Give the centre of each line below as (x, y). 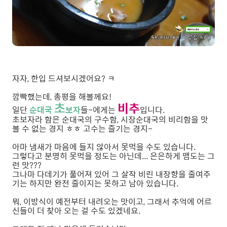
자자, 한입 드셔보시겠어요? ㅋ (64, 79)
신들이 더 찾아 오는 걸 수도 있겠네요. (76, 211)
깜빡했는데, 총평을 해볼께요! (62, 97)
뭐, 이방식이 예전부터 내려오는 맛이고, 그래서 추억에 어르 (112, 202)
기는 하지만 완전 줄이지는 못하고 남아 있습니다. (95, 183)
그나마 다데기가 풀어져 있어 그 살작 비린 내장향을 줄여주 (111, 174)
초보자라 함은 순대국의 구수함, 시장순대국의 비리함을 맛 (110, 120)
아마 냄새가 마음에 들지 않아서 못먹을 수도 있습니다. (104, 147)
